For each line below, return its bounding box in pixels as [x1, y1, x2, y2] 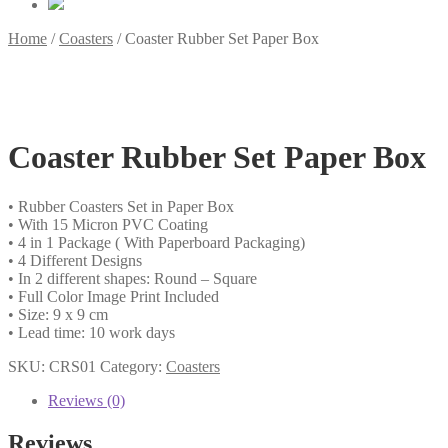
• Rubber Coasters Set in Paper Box [8, 197, 234, 215]
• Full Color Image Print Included [8, 287, 219, 305]
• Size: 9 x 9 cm [8, 305, 108, 323]
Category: [100, 357, 166, 375]
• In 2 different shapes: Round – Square [8, 269, 257, 287]
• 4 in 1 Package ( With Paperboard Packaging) [8, 233, 305, 251]
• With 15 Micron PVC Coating [8, 215, 208, 233]
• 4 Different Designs [8, 251, 142, 269]
